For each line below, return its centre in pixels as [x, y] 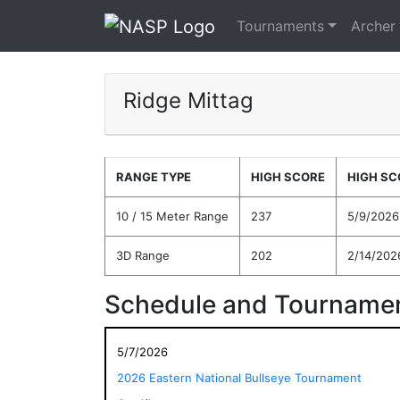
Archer [373, 25]
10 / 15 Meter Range [172, 216]
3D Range [143, 255]
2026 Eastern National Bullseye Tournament [239, 377]
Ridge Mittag [188, 100]
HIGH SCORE [288, 176]
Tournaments [280, 25]
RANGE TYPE [154, 176]
